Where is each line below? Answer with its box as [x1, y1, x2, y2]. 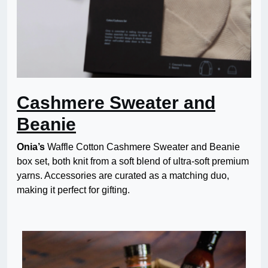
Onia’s [17, 142, 45, 153]
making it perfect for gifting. [17, 185, 130, 196]
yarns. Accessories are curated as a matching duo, [17, 170, 229, 181]
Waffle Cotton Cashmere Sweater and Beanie [45, 142, 240, 153]
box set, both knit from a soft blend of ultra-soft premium [17, 156, 249, 167]
